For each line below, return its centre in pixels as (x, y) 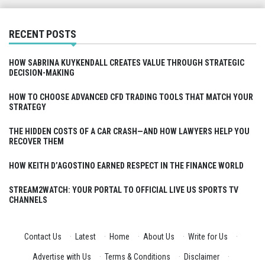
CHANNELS (28, 200)
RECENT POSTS (43, 34)
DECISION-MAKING (42, 73)
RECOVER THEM (36, 142)
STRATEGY (28, 107)
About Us (159, 237)
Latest (85, 237)
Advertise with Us (62, 257)
